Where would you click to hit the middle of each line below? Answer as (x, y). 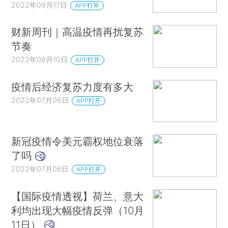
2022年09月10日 (40, 60)
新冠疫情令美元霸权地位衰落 (78, 141)
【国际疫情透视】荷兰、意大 (78, 196)
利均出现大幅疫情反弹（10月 (78, 210)
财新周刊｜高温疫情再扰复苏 (78, 32)
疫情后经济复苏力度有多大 (73, 87)
